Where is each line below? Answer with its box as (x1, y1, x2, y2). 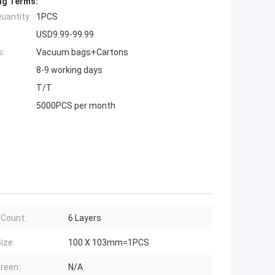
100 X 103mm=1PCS (68, 238, 149, 248)
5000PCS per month (36, 101, 115, 111)
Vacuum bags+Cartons (36, 47, 128, 58)
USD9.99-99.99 (36, 29, 94, 40)
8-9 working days (36, 65, 103, 76)
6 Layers (68, 213, 101, 223)
